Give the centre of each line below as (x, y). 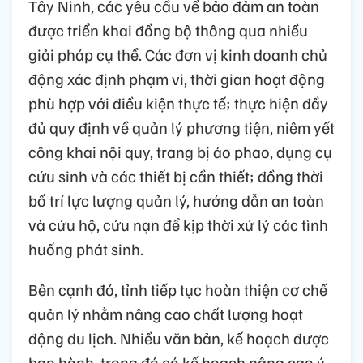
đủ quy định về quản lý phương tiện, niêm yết (181, 128)
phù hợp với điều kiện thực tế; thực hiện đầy (178, 103)
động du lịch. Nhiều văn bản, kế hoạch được (179, 338)
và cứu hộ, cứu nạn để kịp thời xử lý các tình (178, 225)
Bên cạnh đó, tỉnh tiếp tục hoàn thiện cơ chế (178, 290)
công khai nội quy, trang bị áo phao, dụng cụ (180, 152)
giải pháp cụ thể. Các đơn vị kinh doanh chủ (178, 55)
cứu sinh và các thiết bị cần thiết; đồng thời (176, 176)
